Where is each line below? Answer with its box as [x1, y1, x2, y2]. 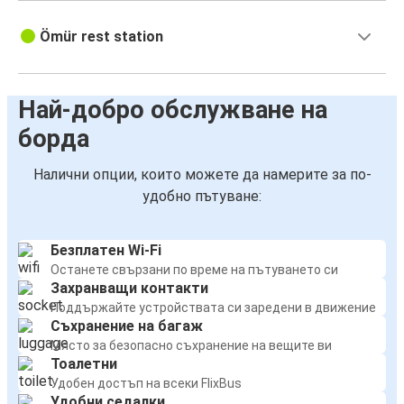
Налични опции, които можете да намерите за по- [32, 166, 372, 184]
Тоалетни [50, 355, 117, 373]
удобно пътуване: [142, 188, 262, 206]
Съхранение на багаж [50, 317, 203, 335]
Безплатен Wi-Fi [50, 242, 161, 260]
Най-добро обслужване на [18, 96, 327, 125]
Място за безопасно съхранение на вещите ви [50, 338, 332, 353]
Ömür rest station [40, 28, 163, 46]
